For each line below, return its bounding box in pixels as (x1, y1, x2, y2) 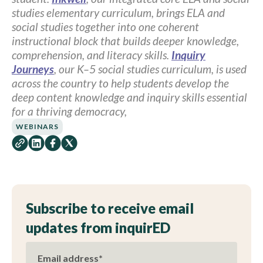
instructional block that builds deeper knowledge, (12, 33, 239, 48)
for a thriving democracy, (12, 104, 127, 118)
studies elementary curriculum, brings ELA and (12, 5, 225, 19)
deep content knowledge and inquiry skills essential (12, 90, 247, 104)
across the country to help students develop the (12, 76, 229, 90)
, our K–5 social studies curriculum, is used (54, 62, 247, 76)
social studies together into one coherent (12, 19, 199, 33)
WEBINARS (16, 122, 59, 131)
